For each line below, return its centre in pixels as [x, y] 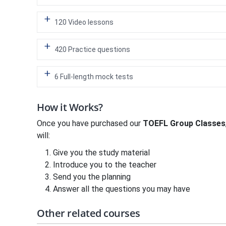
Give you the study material [101, 153]
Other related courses [89, 213]
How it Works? [70, 107]
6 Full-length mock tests [94, 77]
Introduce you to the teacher [105, 165]
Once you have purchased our [90, 123]
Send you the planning [92, 177]
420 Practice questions [92, 49]
